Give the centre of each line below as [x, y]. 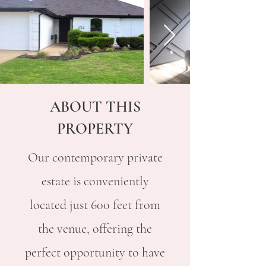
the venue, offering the [95, 229]
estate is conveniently [95, 181]
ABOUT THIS [95, 107]
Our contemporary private [95, 157]
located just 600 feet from [95, 205]
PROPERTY [95, 129]
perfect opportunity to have [95, 252]
